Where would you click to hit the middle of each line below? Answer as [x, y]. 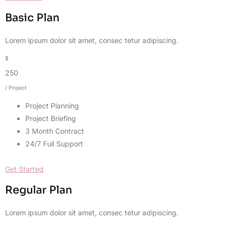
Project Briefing [51, 118]
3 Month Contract [55, 131]
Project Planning [52, 105]
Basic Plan [32, 17]
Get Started [24, 169]
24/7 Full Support [54, 143]
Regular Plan [39, 190]
